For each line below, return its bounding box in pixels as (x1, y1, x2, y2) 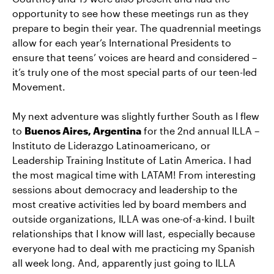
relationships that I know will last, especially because (12, 228, 255, 240)
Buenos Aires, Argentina (24, 125, 141, 137)
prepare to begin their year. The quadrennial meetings (12, 22, 261, 34)
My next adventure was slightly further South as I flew (12, 110, 259, 122)
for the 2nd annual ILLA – (141, 125, 259, 137)
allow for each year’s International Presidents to (12, 37, 231, 49)
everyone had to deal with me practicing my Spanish (12, 242, 255, 254)
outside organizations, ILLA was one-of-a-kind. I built (12, 213, 255, 225)
